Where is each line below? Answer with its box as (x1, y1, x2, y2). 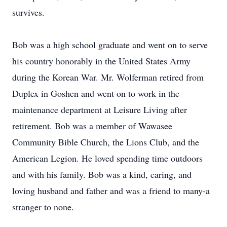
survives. (12, 6, 45, 18)
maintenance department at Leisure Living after (12, 103, 187, 116)
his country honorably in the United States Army (12, 55, 191, 67)
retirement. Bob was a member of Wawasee (12, 120, 172, 132)
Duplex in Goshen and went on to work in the (12, 87, 179, 99)
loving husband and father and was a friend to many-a (12, 184, 210, 197)
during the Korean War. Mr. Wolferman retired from (12, 71, 204, 83)
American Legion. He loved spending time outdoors (12, 152, 203, 164)
